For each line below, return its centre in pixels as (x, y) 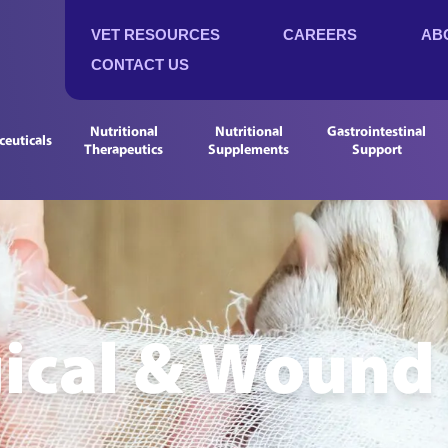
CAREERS (320, 34)
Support (376, 148)
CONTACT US (139, 64)
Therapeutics (124, 148)
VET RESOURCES (155, 34)
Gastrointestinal (377, 130)
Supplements (249, 148)
